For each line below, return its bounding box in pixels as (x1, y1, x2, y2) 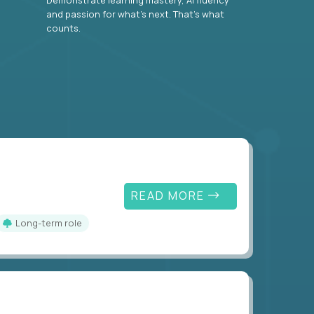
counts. (46, 21, 81, 34)
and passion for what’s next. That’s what (46, 7, 224, 20)
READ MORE (130, 188, 208, 204)
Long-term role (20, 217, 82, 230)
